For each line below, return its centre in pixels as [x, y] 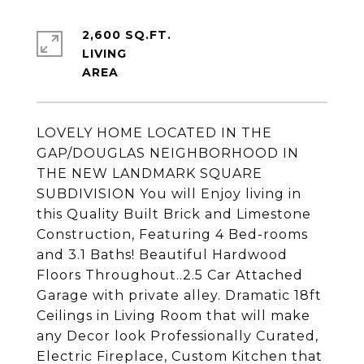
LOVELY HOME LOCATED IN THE [154, 133]
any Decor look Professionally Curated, [178, 336]
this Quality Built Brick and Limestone [174, 214]
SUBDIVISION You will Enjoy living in [169, 194]
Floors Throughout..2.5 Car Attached [170, 275]
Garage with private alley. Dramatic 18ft [179, 295]
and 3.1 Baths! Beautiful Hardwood [162, 255]
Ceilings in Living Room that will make [173, 316]
